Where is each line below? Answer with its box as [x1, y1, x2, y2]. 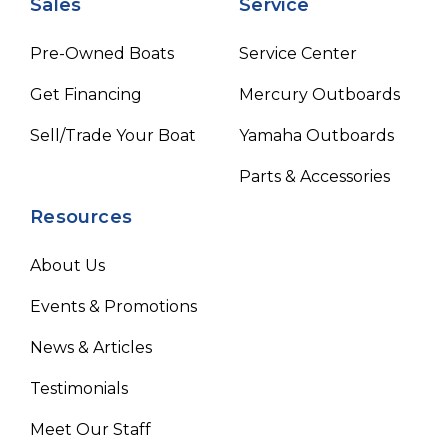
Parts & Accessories [239, 166, 390, 186]
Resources [30, 205, 133, 228]
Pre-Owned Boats [30, 43, 174, 63]
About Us [30, 255, 105, 275]
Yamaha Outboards [239, 125, 394, 145]
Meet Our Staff [30, 419, 151, 439]
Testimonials [30, 378, 128, 398]
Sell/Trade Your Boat [30, 125, 196, 145]
